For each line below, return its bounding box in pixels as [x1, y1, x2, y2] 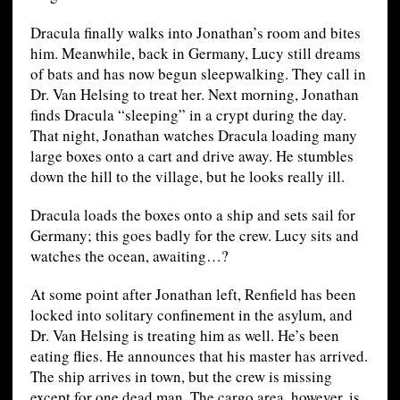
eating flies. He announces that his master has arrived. [29, 346, 368, 367]
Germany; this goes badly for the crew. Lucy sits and [29, 225, 359, 246]
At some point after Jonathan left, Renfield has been [29, 284, 356, 305]
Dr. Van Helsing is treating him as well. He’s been [29, 325, 339, 346]
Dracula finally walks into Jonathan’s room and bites [29, 22, 361, 44]
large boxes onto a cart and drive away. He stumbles [29, 146, 354, 167]
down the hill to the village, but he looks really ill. [29, 166, 345, 187]
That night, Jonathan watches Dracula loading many [29, 125, 357, 146]
